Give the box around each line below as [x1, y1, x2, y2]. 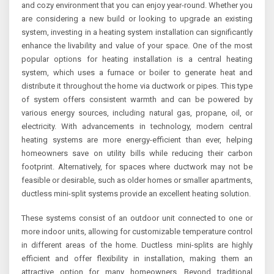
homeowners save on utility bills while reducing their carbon [21, 149, 253, 158]
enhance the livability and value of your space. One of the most [21, 41, 253, 51]
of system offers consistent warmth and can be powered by [21, 95, 253, 105]
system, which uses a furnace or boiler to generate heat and [21, 68, 253, 78]
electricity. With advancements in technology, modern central [21, 122, 253, 131]
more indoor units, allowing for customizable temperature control [21, 227, 253, 237]
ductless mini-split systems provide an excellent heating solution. [21, 189, 251, 199]
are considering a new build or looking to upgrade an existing [21, 14, 253, 24]
